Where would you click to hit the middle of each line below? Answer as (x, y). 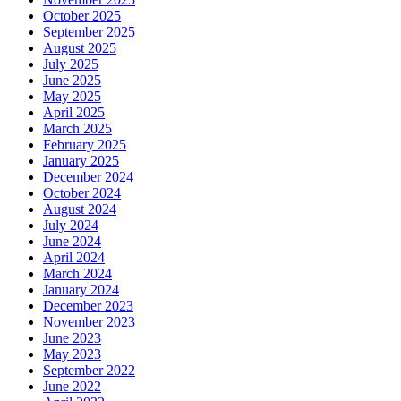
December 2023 (88, 306)
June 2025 (72, 80)
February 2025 (85, 145)
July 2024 (71, 225)
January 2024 (81, 290)
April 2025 (74, 112)
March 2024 (77, 273)
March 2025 (77, 128)
